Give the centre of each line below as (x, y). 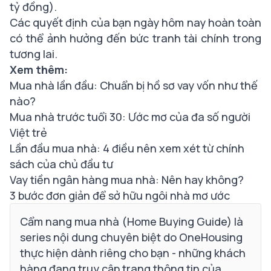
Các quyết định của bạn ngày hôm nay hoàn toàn (135, 22)
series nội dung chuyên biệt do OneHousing (131, 237)
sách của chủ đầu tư (61, 164)
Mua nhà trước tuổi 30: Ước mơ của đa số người (130, 116)
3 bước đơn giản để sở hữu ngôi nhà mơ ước (120, 195)
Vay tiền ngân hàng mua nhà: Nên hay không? (127, 179)
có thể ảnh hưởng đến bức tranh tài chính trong (135, 38)
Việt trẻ (28, 132)
